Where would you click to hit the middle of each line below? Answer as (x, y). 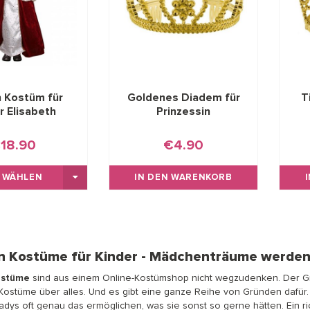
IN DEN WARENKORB (183, 178)
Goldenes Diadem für (183, 98)
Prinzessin (184, 112)
